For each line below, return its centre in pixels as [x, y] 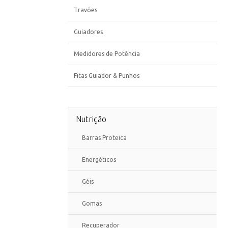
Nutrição [91, 119]
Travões [85, 10]
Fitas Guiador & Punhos [107, 76]
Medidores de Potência [107, 54]
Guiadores [88, 32]
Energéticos [99, 160]
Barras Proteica [104, 138]
